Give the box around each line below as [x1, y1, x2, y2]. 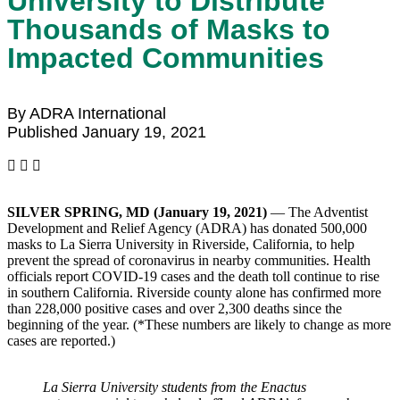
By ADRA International [7, 104, 166, 122]
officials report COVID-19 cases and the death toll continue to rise [7, 269, 379, 284]
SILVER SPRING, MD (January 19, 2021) [7, 204, 267, 220]
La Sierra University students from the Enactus [43, 379, 306, 395]
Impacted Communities [7, 42, 324, 74]
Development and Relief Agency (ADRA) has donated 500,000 [7, 221, 367, 236]
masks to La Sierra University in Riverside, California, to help [7, 237, 354, 252]
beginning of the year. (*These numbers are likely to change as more [7, 317, 391, 332]
